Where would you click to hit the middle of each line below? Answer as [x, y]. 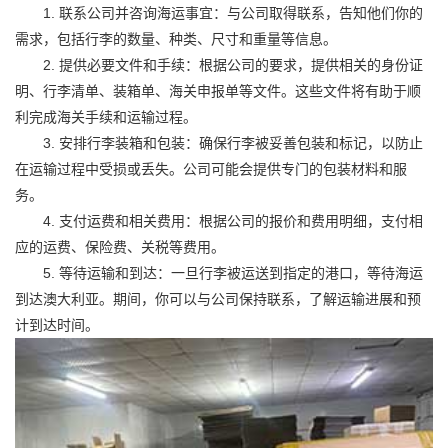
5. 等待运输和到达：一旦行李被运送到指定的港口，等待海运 [219, 273]
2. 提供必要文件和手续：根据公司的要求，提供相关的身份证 [219, 65]
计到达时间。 [57, 325]
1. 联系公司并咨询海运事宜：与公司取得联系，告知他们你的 [219, 13]
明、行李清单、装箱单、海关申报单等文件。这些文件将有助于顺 [218, 91]
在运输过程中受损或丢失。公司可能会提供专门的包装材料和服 [211, 169]
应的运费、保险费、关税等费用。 [120, 247]
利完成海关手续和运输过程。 [106, 117]
